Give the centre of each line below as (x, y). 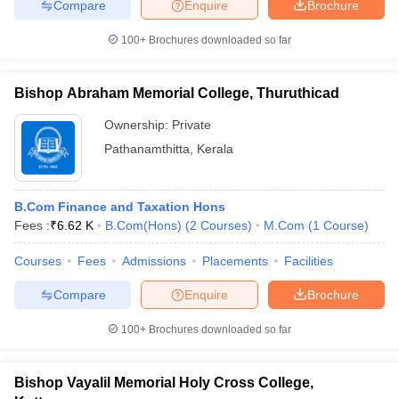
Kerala (215, 149)
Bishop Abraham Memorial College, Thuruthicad (177, 93)
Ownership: (138, 125)
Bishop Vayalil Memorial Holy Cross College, (164, 383)
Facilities (309, 261)
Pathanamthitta (147, 149)
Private (191, 125)
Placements (235, 261)
